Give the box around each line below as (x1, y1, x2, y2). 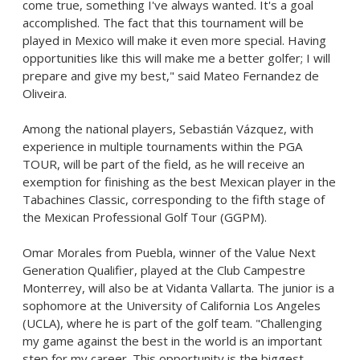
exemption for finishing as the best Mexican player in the (22, 174, 336, 190)
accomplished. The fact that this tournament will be (22, 14, 304, 31)
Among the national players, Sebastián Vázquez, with (22, 121, 313, 137)
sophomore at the (22, 297, 126, 313)
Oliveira (22, 85, 64, 101)
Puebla (135, 244, 173, 260)
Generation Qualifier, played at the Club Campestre (22, 262, 305, 278)
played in (22, 32, 75, 48)
